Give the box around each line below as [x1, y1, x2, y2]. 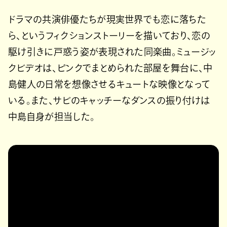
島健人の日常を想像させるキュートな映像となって [8, 80, 210, 89]
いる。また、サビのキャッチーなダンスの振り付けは [8, 96, 210, 105]
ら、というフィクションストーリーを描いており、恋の [8, 31, 211, 41]
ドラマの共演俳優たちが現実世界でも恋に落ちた [8, 15, 207, 24]
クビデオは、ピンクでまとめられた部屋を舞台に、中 [8, 63, 213, 73]
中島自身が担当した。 [8, 112, 95, 122]
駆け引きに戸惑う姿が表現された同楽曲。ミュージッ [8, 47, 216, 57]
